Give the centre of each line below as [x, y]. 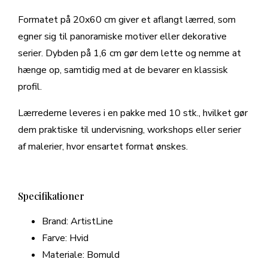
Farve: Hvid [65, 238]
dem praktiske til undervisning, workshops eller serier [130, 130]
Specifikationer [51, 196]
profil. [30, 87]
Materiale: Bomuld [81, 255]
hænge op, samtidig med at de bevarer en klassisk [123, 70]
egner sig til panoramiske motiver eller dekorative [122, 37]
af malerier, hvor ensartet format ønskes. [103, 147]
